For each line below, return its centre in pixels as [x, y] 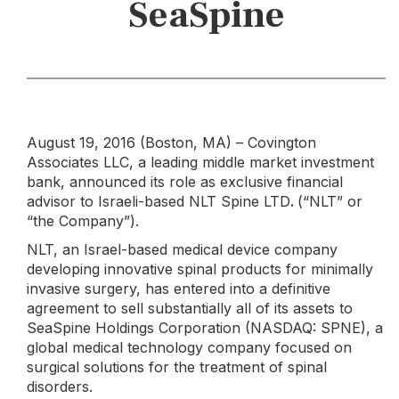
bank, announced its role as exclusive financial [185, 182]
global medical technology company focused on [189, 347]
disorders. [60, 387]
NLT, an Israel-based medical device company [182, 249]
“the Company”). [83, 221]
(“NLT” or [330, 201]
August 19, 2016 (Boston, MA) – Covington [171, 142]
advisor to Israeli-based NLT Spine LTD [159, 201]
